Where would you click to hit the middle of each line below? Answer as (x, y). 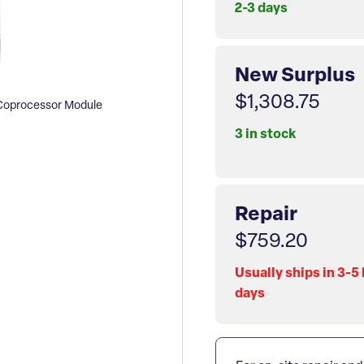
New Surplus (295, 77)
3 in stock (265, 135)
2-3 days (261, 9)
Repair (266, 216)
